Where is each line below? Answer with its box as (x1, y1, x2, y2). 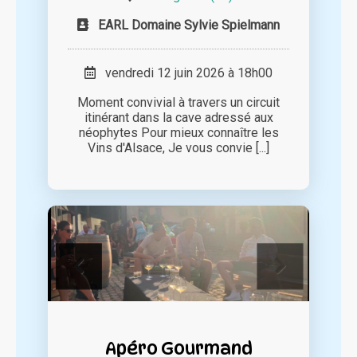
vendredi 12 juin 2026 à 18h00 (96, 65, 273, 81)
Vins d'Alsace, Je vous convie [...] (88, 140, 269, 156)
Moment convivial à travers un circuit (77, 95, 280, 111)
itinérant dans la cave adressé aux (84, 110, 273, 126)
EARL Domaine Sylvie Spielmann (98, 18, 280, 33)
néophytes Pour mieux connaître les (78, 125, 279, 141)
